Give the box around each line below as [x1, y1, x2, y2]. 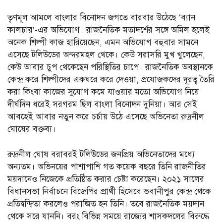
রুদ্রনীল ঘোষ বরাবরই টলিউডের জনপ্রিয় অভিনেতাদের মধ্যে [7, 149, 195, 160]
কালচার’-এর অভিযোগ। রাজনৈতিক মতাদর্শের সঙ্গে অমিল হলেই [7, 25, 210, 36]
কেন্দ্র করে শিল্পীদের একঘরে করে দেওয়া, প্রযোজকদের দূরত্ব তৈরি [7, 74, 215, 85]
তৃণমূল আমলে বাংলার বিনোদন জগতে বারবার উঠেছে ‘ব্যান [7, 12, 195, 23]
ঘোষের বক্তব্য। [7, 124, 56, 135]
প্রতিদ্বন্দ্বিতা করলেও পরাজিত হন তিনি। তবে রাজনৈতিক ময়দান [7, 198, 204, 209]
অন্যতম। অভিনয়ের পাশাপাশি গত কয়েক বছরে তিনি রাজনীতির [7, 161, 206, 172]
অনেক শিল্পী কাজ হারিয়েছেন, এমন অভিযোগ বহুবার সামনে [7, 37, 198, 48]
